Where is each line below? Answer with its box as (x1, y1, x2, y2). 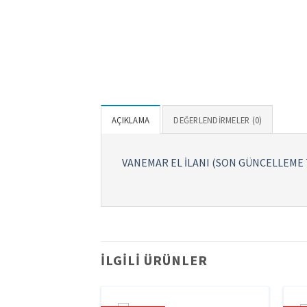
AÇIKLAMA (112, 114, 150, 125)
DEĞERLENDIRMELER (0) (173, 114, 262, 125)
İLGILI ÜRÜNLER (101, 251, 208, 269)
